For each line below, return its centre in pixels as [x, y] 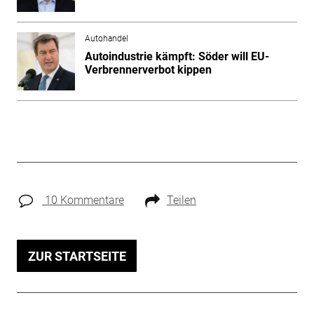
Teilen [181, 200]
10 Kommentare [83, 200]
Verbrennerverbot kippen [148, 69]
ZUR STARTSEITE [77, 256]
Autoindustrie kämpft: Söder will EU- [177, 56]
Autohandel [106, 38]
